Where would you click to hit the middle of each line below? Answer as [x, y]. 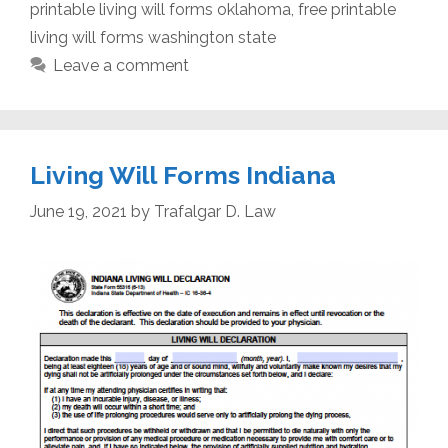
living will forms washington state [153, 38]
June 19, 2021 [78, 212]
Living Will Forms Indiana [183, 175]
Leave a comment [120, 66]
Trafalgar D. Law [215, 212]
